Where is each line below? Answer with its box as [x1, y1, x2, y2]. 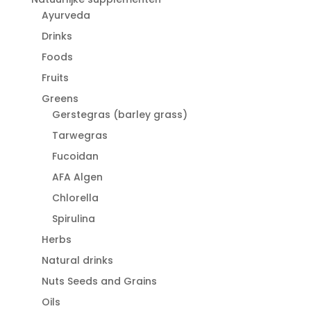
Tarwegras [51, 128, 108, 142]
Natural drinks [41, 253, 113, 267]
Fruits [41, 71, 69, 85]
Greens [41, 92, 78, 106]
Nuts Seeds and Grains [41, 274, 157, 288]
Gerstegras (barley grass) [51, 108, 187, 121]
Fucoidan [51, 149, 99, 163]
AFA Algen [51, 170, 103, 184]
